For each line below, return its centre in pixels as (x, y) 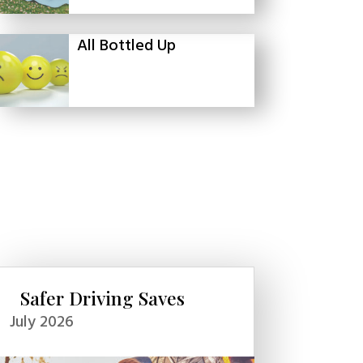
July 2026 (41, 322)
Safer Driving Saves (102, 297)
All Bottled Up (126, 46)
